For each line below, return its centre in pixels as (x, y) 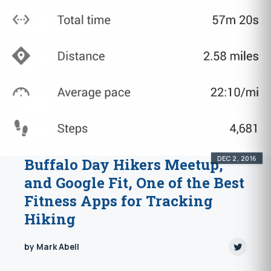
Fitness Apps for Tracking (119, 201)
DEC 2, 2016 (237, 158)
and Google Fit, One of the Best (134, 183)
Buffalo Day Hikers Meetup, (124, 165)
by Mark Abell (52, 247)
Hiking (50, 219)
